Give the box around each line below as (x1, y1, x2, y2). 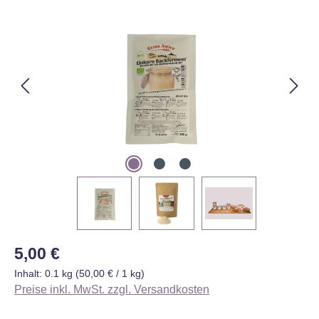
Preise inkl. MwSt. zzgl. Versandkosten (14, 283, 209, 296)
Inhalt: (14, 267, 45, 279)
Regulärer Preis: (14, 242, 96, 255)
